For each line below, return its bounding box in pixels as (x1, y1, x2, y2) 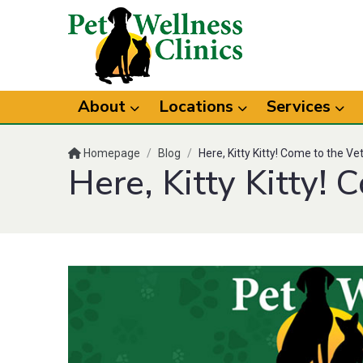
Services (267, 96, 335, 117)
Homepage (81, 147, 140, 160)
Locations (159, 96, 237, 117)
